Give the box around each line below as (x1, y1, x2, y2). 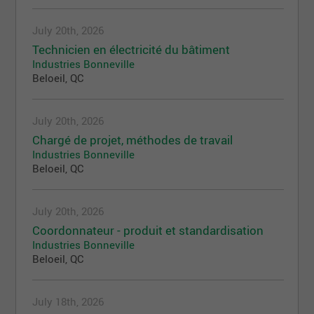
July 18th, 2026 (32, 294, 104, 309)
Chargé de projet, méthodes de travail (32, 132, 233, 149)
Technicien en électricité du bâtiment (32, 41, 231, 58)
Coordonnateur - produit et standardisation (32, 222, 264, 239)
